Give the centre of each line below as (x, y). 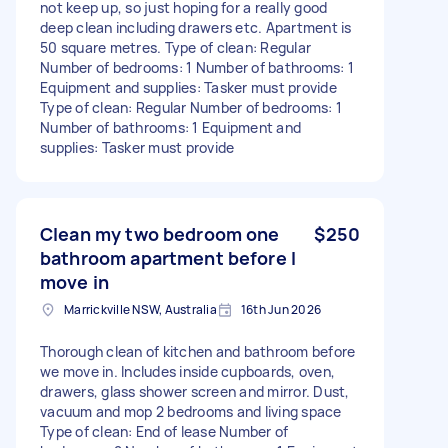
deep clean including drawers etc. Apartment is (196, 27)
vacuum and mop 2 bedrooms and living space (191, 411)
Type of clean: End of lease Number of (164, 431)
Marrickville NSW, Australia (140, 309)
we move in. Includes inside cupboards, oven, (187, 371)
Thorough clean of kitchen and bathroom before (198, 351)
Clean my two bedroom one (160, 233)
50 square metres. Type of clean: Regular (175, 47)
